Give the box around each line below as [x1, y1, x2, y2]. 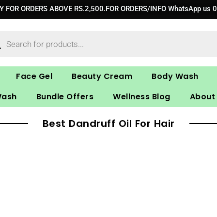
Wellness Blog [113, 91, 170, 103]
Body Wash [152, 71, 199, 82]
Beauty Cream [72, 71, 133, 82]
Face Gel [16, 71, 53, 82]
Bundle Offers [36, 91, 93, 103]
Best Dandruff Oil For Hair [42, 117, 175, 131]
